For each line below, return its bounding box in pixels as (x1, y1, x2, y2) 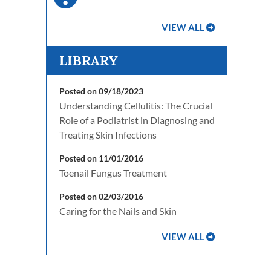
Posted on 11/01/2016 (59, 153, 143, 163)
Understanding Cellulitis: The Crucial (59, 100, 212, 111)
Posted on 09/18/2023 (59, 86, 143, 96)
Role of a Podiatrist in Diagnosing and (59, 114, 215, 126)
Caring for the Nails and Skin (59, 205, 177, 217)
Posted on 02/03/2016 (59, 191, 143, 201)
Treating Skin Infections (59, 129, 157, 140)
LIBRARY (59, 52, 118, 69)
